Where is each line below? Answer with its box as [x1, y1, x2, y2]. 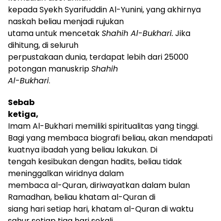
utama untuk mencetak [8, 27, 102, 39]
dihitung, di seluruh [8, 39, 78, 51]
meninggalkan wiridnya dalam [8, 167, 124, 179]
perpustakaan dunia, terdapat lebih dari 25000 [8, 51, 188, 63]
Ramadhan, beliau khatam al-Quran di [8, 191, 155, 203]
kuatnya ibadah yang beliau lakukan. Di [8, 144, 157, 155]
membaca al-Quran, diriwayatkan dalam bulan [8, 179, 190, 191]
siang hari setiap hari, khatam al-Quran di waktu [8, 203, 193, 215]
